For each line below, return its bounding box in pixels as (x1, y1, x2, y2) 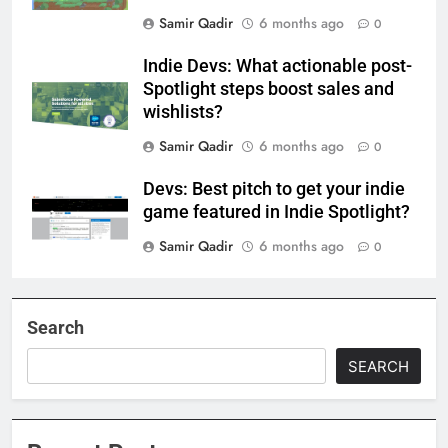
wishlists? (143, 101, 223, 122)
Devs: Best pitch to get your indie (143, 178, 405, 199)
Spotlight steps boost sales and (143, 78, 394, 99)
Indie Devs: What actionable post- (143, 55, 412, 76)
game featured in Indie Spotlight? (143, 201, 410, 222)
